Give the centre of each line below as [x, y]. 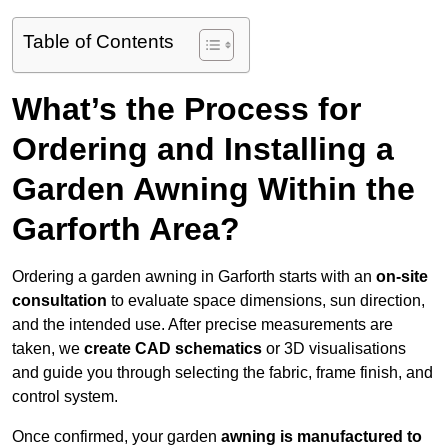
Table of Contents [98, 42]
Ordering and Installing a [203, 149]
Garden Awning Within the [213, 189]
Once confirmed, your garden [116, 437]
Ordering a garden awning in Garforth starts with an [194, 277]
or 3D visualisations [334, 349]
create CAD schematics [173, 349]
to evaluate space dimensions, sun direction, [266, 301]
